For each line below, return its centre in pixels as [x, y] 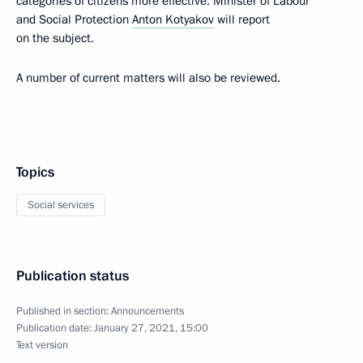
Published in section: [64, 311]
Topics [35, 172]
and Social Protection [74, 19]
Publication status [73, 276]
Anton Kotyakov [173, 19]
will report [242, 19]
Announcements [147, 311]
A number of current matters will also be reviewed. [148, 78]
